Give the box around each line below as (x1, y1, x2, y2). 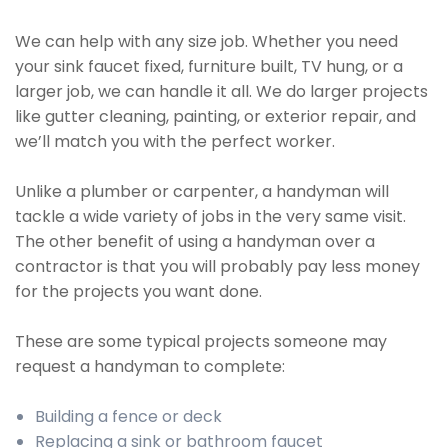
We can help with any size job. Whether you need (15, 30, 398, 53)
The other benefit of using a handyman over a (15, 230, 375, 253)
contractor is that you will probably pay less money (15, 255, 420, 278)
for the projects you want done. (15, 280, 262, 303)
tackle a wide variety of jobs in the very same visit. (15, 205, 406, 228)
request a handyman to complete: (15, 355, 285, 378)
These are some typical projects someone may (15, 330, 387, 353)
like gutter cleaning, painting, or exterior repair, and (15, 105, 416, 128)
